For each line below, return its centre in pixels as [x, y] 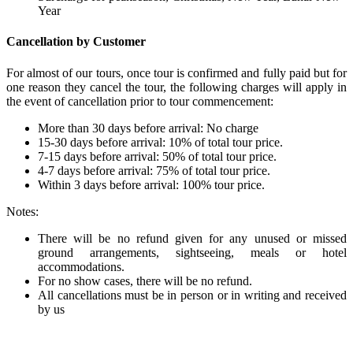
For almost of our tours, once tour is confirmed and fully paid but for [176, 72]
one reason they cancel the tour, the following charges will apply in [176, 87]
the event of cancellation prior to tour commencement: [140, 101]
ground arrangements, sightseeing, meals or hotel [192, 252]
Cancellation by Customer [76, 42]
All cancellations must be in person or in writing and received [192, 295]
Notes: [22, 211]
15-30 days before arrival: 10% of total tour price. [160, 142]
